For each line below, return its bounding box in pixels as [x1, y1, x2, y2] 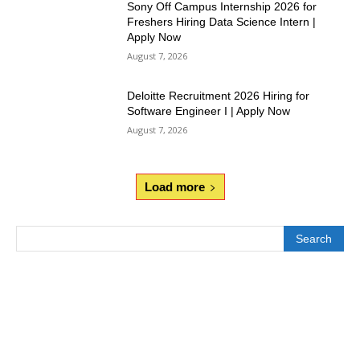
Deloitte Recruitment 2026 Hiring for [127, 89, 310, 103]
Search [296, 232, 332, 246]
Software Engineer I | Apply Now [127, 104, 291, 118]
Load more [144, 180, 205, 194]
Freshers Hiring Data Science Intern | [127, 14, 317, 28]
